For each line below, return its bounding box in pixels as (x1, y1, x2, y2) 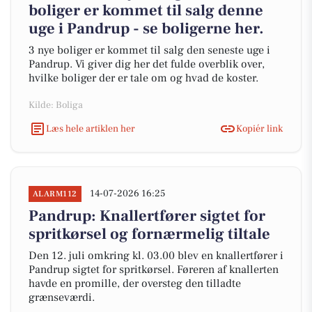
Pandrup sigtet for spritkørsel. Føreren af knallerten (29, 263, 279, 276)
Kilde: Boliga (29, 99, 83, 111)
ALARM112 (33, 189, 77, 199)
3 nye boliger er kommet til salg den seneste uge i (29, 43, 270, 57)
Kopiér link (236, 122, 283, 135)
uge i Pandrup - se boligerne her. (29, 19, 264, 38)
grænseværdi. (29, 290, 95, 304)
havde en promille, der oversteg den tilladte (29, 276, 241, 290)
